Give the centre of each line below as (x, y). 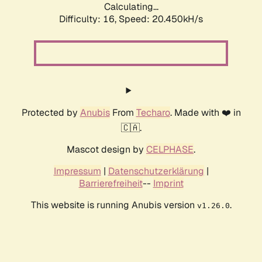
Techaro (153, 113)
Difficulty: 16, (89, 19)
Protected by (51, 113)
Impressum (77, 171)
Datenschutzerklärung (156, 171)
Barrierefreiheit (111, 184)
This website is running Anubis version (114, 205)
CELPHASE (170, 150)
